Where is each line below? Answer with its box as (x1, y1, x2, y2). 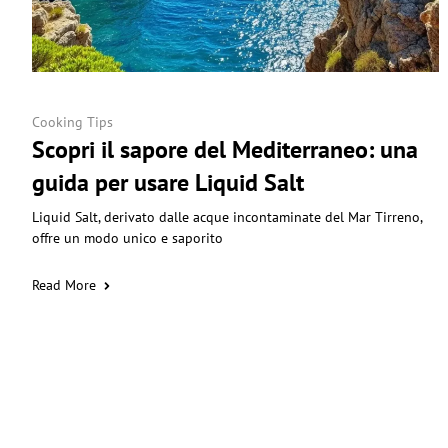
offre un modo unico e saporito (32, 229, 223, 248)
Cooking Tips (32, 113, 113, 132)
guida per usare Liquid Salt (32, 167, 304, 199)
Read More (32, 276, 96, 295)
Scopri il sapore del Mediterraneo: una (32, 134, 418, 166)
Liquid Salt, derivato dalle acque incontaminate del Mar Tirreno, (32, 208, 422, 227)
